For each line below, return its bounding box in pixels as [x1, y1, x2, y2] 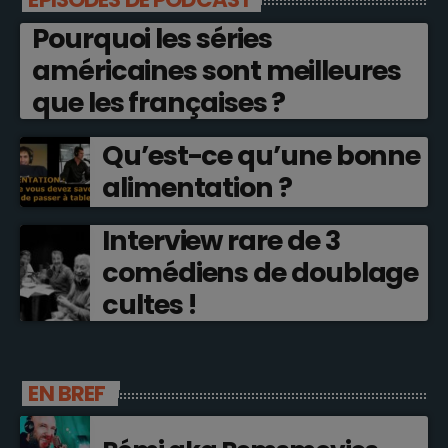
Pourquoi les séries [32, 19, 272, 57]
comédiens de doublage [102, 253, 419, 291]
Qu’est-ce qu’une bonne [102, 136, 421, 174]
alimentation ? [102, 168, 292, 206]
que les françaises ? [32, 83, 286, 121]
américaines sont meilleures [32, 51, 401, 89]
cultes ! [102, 285, 198, 323]
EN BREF [28, 378, 106, 408]
